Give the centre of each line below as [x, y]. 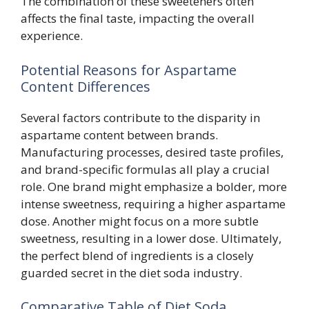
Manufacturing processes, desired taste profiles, [152, 152]
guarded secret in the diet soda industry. [131, 272]
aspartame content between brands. [119, 134]
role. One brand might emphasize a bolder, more [154, 186]
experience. [52, 36]
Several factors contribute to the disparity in [140, 117]
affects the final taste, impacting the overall [138, 19]
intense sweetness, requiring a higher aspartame [153, 203]
